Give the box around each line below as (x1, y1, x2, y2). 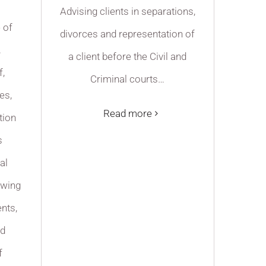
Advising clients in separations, (59, 5, 195, 17)
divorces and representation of (60, 27, 195, 40)
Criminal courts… (90, 72, 165, 85)
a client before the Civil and (68, 50, 187, 62)
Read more (103, 107, 152, 119)
